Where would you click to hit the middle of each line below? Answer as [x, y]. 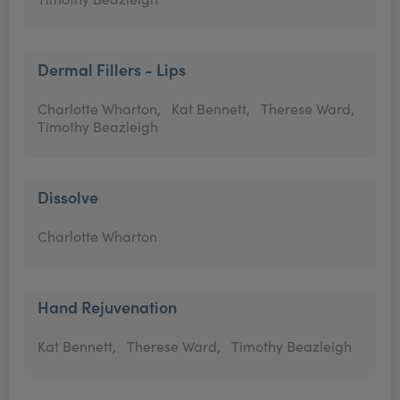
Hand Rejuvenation [107, 307]
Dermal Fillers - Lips [112, 69]
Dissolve [68, 197]
